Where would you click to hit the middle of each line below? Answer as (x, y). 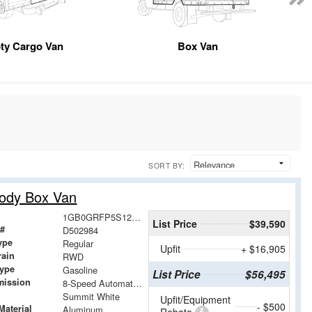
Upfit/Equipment (195, 300)
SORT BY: (166, 166)
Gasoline (80, 270)
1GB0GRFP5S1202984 (136, 217)
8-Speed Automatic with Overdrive (137, 283)
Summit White (91, 297)
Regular (78, 244)
